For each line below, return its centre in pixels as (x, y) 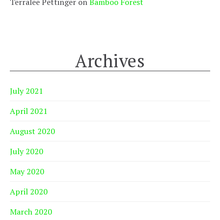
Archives (110, 61)
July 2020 (27, 151)
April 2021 (29, 111)
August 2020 (32, 131)
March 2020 (31, 212)
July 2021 (27, 91)
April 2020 (29, 192)
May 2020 (27, 172)
